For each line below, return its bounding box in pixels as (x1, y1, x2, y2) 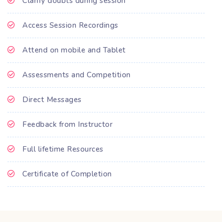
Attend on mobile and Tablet (22, 45, 126, 55)
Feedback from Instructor (22, 119, 112, 129)
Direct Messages (22, 94, 82, 105)
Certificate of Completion (22, 168, 112, 179)
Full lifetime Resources (22, 144, 104, 154)
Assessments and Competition (22, 69, 131, 80)
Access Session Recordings (22, 20, 118, 30)
